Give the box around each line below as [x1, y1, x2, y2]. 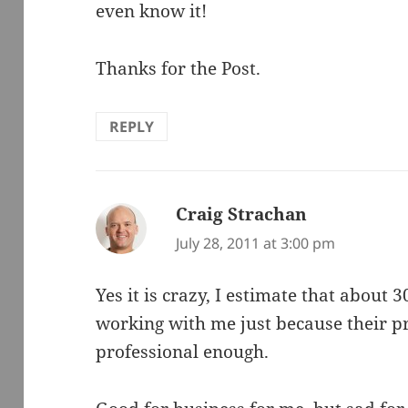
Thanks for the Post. [96, 56, 261, 81]
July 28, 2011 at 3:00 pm [176, 233, 336, 254]
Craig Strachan [176, 202, 308, 227]
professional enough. [96, 339, 270, 363]
